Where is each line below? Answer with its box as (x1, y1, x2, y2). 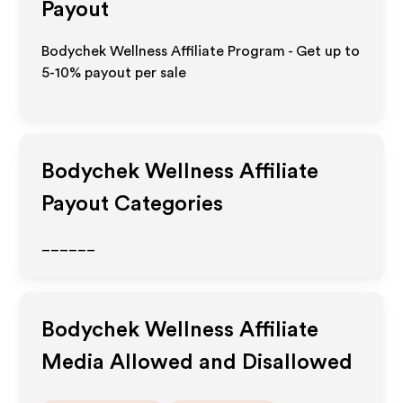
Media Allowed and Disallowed (41, 352, 354, 373)
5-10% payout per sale (41, 66, 187, 80)
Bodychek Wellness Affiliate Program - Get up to (41, 44, 361, 58)
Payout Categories (41, 193, 224, 215)
